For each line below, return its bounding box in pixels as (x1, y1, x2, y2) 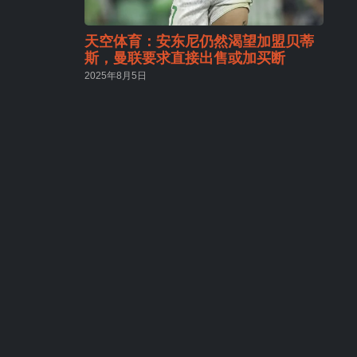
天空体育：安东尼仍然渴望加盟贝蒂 (84, 33, 314, 49)
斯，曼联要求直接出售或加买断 (84, 49, 285, 66)
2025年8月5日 (84, 69, 147, 81)
